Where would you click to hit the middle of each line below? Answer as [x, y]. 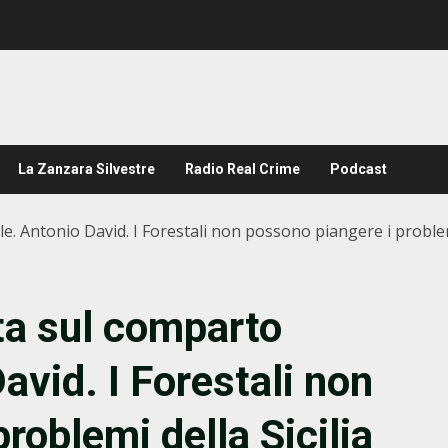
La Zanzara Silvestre [86, 169]
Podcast [358, 169]
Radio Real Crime [242, 169]
